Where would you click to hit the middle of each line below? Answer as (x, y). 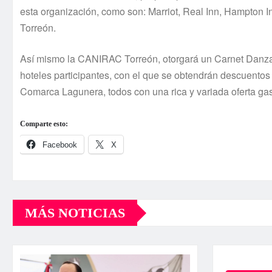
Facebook (60, 145)
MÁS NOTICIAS (75, 213)
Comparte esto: (44, 124)
